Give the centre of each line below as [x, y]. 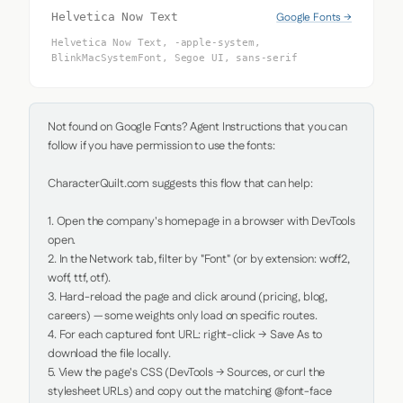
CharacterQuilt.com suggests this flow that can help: [180, 184]
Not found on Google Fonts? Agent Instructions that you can [197, 127]
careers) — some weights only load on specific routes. [183, 316]
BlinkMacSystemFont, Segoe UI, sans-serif [175, 58]
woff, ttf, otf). [79, 278]
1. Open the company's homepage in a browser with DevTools [201, 221]
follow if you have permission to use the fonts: [161, 146]
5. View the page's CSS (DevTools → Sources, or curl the [187, 372]
